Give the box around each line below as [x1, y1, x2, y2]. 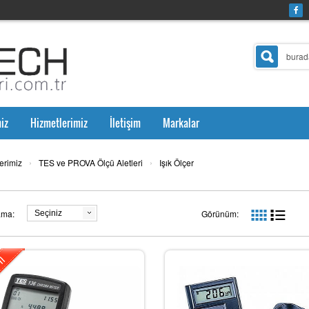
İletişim [109, 114, 141, 130]
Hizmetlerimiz [30, 114, 88, 130]
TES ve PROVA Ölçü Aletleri [39, 156, 143, 168]
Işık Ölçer [159, 156, 194, 168]
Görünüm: [201, 207, 239, 219]
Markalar [162, 114, 199, 130]
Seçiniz [34, 208, 62, 218]
